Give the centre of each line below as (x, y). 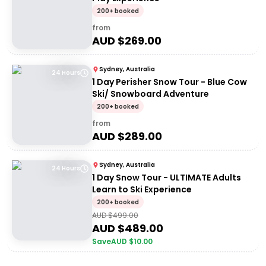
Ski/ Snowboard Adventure (151, 94)
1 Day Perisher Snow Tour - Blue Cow (170, 82)
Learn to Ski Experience (142, 189)
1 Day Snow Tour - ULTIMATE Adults (167, 178)
